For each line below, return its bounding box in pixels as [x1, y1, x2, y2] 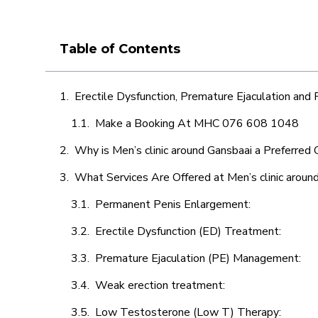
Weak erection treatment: [95, 278, 228, 293]
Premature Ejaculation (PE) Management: [95, 251, 304, 266]
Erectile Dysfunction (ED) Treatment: [95, 224, 284, 239]
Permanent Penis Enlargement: [95, 197, 251, 212]
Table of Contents [60, 41, 180, 57]
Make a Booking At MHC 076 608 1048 [95, 116, 299, 131]
